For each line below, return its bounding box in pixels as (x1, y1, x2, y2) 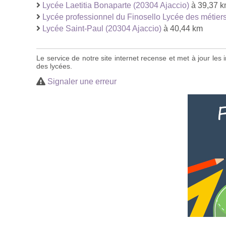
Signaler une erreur (47, 77, 117, 86)
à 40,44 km (161, 24, 203, 33)
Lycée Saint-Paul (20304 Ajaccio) (42, 24, 161, 33)
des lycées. (36, 62, 72, 70)
